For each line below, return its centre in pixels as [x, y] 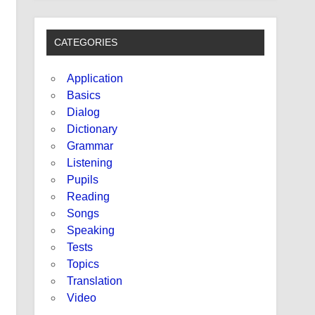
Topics [83, 264]
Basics [84, 96]
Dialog [84, 112]
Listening [90, 163]
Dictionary [92, 129]
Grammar [90, 146]
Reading [89, 197]
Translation [95, 281]
